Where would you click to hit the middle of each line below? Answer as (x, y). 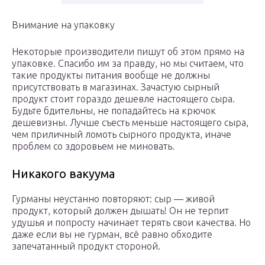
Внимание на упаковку (63, 25)
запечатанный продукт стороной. (86, 246)
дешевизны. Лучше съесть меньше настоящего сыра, (130, 123)
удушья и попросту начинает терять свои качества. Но (131, 223)
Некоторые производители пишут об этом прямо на (128, 52)
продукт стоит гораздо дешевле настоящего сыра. (123, 99)
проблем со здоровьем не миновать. (93, 146)
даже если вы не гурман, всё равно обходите (112, 235)
